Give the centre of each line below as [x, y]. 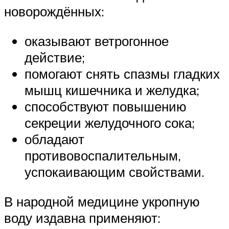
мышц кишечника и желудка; [112, 90]
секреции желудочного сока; [110, 122]
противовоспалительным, [103, 155]
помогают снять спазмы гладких [122, 73]
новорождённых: [54, 12]
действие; [55, 57]
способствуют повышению [106, 106]
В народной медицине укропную [102, 201]
